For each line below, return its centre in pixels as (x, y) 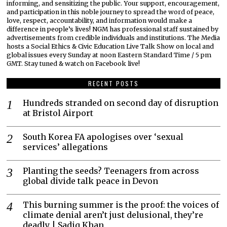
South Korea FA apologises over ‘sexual (103, 137)
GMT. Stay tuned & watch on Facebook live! (73, 64)
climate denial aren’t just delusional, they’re (113, 215)
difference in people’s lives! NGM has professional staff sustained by (113, 29)
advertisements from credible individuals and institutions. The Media (113, 38)
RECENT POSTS (113, 84)
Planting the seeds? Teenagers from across (111, 171)
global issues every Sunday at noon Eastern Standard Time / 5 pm (109, 55)
